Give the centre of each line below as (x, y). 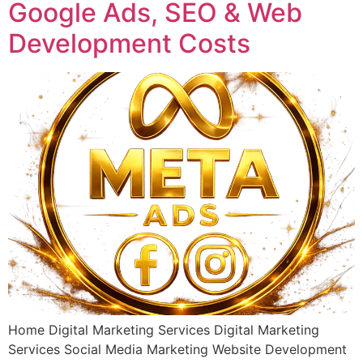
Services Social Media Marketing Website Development (177, 349)
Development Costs (129, 43)
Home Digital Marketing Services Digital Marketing (164, 329)
